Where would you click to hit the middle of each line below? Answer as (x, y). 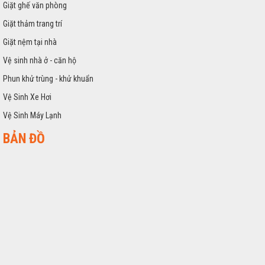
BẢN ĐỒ (24, 139)
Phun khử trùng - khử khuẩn (48, 79)
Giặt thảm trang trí (33, 24)
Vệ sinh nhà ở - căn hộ (40, 61)
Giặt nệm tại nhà (30, 42)
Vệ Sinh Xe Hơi (27, 97)
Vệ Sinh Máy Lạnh (32, 116)
